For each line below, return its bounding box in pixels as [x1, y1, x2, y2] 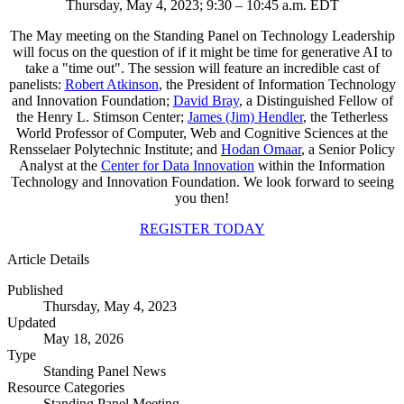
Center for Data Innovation [101, 158, 254, 174]
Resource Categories [7, 380, 124, 396]
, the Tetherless [303, 109, 388, 125]
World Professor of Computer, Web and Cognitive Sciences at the [16, 125, 388, 142]
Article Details [7, 252, 89, 268]
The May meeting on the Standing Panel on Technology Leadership [9, 28, 395, 44]
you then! [175, 190, 229, 207]
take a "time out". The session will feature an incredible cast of [24, 60, 380, 77]
